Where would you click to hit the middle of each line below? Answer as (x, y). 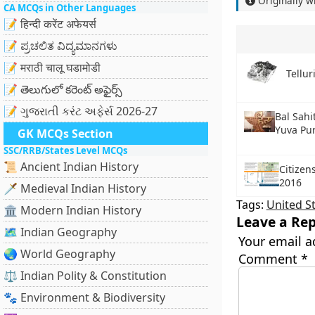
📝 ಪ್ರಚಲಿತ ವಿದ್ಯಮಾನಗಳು (60, 46)
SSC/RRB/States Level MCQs (65, 150)
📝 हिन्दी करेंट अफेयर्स (50, 24)
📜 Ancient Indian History (71, 167)
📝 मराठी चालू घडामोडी (52, 67)
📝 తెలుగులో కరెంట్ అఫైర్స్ (63, 89)
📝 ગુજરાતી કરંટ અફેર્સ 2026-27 (81, 111)
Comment (269, 259)
